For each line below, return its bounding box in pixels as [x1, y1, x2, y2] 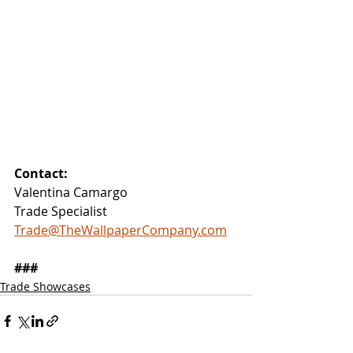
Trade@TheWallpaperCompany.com [14, 221, 227, 239]
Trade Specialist [14, 202, 107, 220]
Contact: [14, 164, 68, 182]
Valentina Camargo [14, 183, 128, 201]
